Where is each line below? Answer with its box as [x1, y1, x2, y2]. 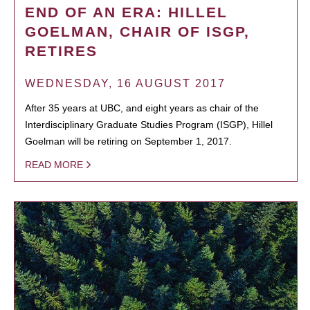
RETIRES [25, 42, 98, 59]
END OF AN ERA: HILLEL [25, 3, 228, 20]
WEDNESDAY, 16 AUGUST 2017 [25, 77, 226, 89]
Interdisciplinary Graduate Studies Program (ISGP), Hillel [25, 118, 273, 130]
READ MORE [25, 158, 83, 170]
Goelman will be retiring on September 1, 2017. [25, 135, 232, 147]
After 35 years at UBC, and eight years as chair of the [25, 102, 259, 113]
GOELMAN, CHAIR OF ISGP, [25, 23, 250, 39]
